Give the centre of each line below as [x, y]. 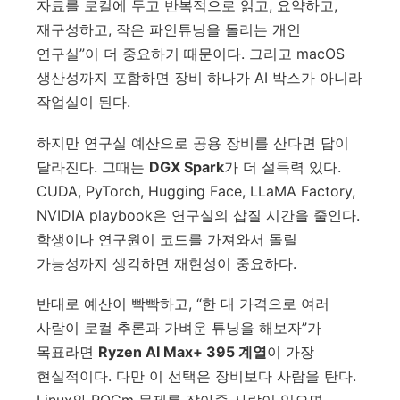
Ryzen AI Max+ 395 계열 [183, 352]
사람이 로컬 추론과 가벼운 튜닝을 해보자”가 [179, 328]
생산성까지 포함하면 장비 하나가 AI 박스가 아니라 [200, 78]
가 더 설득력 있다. [283, 167]
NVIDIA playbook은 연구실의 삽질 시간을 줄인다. [199, 215]
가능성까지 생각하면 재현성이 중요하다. [167, 263]
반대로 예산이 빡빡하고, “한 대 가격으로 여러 [183, 304]
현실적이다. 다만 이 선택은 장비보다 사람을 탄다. [197, 376]
